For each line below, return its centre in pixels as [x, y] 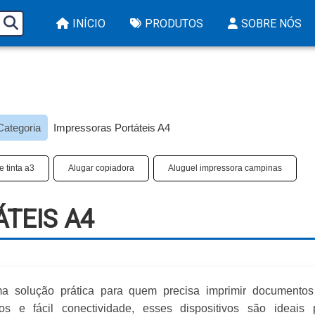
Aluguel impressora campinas [225, 168]
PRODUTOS [174, 23]
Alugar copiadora [101, 168]
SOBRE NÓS [271, 23]
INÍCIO [89, 23]
